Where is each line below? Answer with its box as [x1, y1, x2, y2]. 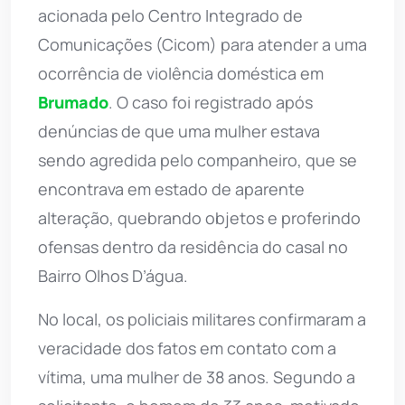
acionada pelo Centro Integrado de [38, 4, 303, 26]
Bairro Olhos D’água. [38, 264, 188, 287]
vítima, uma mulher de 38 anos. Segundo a [38, 365, 355, 388]
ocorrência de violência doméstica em [38, 61, 324, 84]
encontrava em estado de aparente [38, 177, 305, 200]
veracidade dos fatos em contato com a [38, 336, 336, 359]
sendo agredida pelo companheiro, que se [38, 148, 357, 171]
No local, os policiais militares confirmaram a [38, 307, 366, 330]
